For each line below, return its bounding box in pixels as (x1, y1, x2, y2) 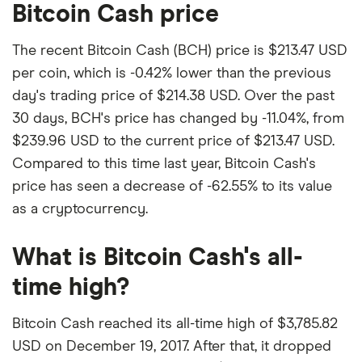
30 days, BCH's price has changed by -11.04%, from (12, 112, 344, 127)
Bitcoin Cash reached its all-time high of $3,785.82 (12, 317, 338, 332)
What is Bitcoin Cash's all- (12, 246, 303, 271)
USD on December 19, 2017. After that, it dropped (12, 339, 331, 355)
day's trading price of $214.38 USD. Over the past (12, 89, 335, 104)
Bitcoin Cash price (12, 2, 219, 27)
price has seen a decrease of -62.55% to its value (12, 179, 332, 195)
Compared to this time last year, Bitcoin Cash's (12, 157, 316, 172)
